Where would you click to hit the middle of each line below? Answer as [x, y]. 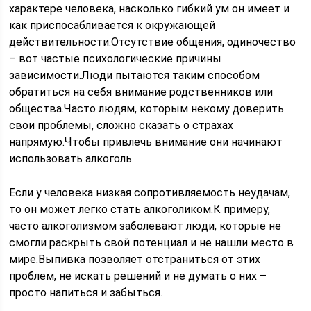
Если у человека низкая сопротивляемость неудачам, [150, 193]
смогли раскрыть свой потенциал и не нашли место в [152, 243]
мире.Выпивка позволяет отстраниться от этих [135, 259]
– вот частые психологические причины [116, 59]
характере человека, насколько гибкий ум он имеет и [150, 9]
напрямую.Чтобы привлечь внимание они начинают [146, 142]
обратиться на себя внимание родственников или [141, 92]
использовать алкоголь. [72, 159]
